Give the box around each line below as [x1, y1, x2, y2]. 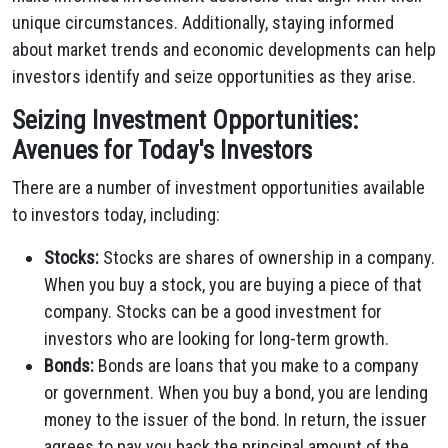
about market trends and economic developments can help [12, 39, 436, 60]
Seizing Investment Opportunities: [12, 106, 358, 135]
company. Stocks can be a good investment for [44, 301, 382, 322]
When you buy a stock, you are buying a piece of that [44, 274, 422, 295]
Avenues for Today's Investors [12, 136, 312, 165]
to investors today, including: [12, 204, 220, 225]
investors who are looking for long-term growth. [44, 328, 389, 349]
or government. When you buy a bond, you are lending [44, 382, 428, 403]
